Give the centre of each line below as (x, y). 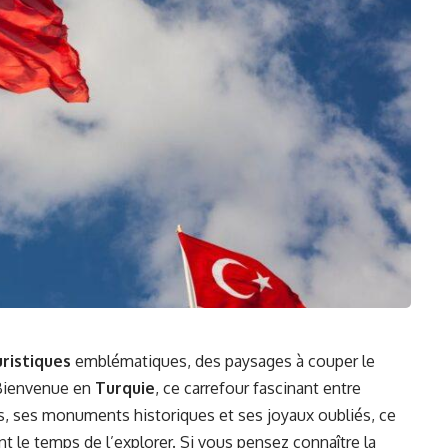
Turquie (125, 388)
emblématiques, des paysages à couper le (223, 361)
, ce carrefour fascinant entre (258, 388)
